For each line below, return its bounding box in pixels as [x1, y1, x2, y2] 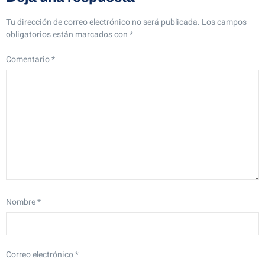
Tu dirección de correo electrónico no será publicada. [6, 15, 200, 28]
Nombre [6, 196, 37, 209]
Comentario [6, 53, 51, 66]
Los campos [202, 15, 247, 28]
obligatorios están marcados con [6, 28, 130, 41]
